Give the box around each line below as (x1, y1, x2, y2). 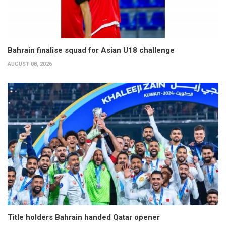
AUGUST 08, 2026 (8, 61, 52, 68)
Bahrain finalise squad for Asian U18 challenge (8, 46, 175, 55)
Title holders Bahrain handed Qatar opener (8, 212, 160, 222)
